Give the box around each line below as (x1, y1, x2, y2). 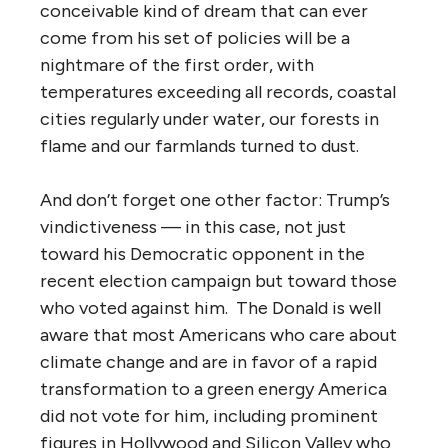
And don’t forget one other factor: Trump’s (40, 188, 390, 211)
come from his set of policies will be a (40, 26, 350, 49)
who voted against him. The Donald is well (40, 296, 381, 319)
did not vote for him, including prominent (40, 404, 378, 427)
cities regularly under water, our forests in (40, 107, 379, 130)
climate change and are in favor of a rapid (40, 350, 377, 373)
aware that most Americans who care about (40, 323, 397, 346)
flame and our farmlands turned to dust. (40, 134, 359, 157)
